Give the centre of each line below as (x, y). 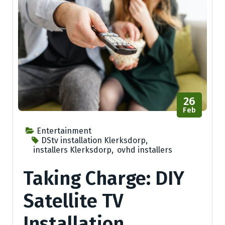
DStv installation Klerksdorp (93, 141)
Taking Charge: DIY (104, 179)
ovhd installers (145, 150)
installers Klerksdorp (72, 150)
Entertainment (64, 131)
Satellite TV (73, 201)
